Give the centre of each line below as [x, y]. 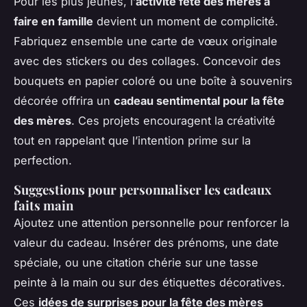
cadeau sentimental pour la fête [199, 101]
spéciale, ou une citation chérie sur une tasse [136, 263]
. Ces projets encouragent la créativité [173, 121]
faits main [44, 206]
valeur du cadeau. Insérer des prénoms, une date [146, 243]
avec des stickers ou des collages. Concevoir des [147, 61]
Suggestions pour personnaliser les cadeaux [143, 190]
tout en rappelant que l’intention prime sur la [132, 141]
